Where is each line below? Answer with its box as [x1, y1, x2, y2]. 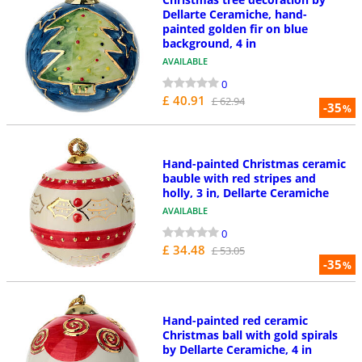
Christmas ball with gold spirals [162, 326, 338, 343]
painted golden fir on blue [162, 21, 308, 37]
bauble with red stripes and [162, 170, 316, 187]
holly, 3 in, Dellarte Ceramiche [162, 185, 329, 201]
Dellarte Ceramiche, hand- [162, 6, 307, 23]
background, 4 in [162, 36, 256, 52]
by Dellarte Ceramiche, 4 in [162, 341, 312, 357]
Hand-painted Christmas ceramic [162, 156, 346, 172]
